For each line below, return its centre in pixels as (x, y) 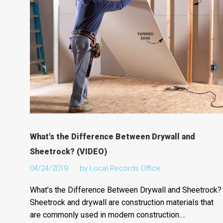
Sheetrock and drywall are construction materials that (121, 202)
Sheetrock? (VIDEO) (68, 151)
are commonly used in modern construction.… (108, 215)
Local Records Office (125, 168)
